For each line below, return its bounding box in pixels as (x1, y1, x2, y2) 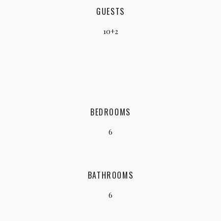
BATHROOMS (87, 169, 134, 181)
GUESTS (96, 5, 125, 17)
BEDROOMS (90, 106, 131, 118)
